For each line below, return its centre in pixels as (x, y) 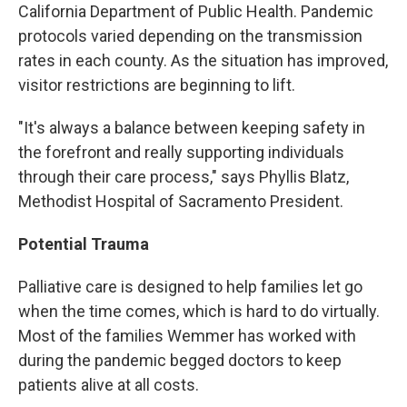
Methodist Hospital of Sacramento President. (181, 201)
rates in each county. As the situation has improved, (203, 60)
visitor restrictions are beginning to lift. (157, 85)
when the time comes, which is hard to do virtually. (199, 311)
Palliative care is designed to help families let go (190, 287)
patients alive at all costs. (109, 385)
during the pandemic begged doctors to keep (180, 360)
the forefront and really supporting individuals (181, 152)
